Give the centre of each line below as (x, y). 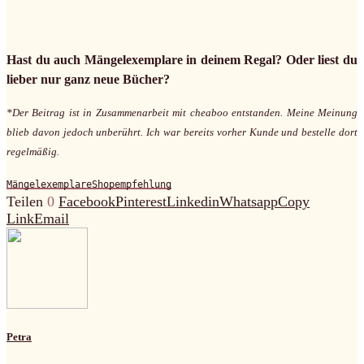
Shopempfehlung (132, 184)
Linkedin (193, 201)
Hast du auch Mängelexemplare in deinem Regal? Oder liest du (182, 59)
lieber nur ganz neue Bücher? (88, 79)
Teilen (25, 201)
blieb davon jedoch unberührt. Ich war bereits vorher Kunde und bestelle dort (182, 132)
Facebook (87, 201)
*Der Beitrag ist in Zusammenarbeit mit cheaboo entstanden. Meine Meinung (182, 112)
